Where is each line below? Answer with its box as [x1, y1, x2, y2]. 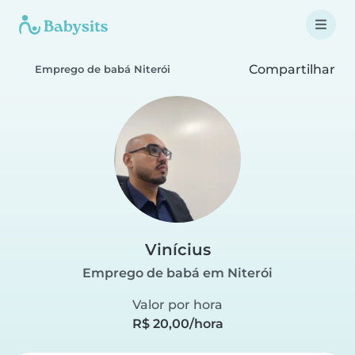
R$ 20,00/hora [132, 316, 223, 331]
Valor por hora [132, 297, 223, 312]
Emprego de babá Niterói [35, 63, 170, 75]
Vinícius [144, 240, 211, 259]
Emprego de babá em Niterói [82, 265, 273, 281]
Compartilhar [246, 61, 335, 77]
